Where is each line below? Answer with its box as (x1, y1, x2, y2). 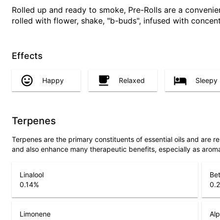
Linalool (20, 170, 44, 179)
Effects (12, 51, 43, 61)
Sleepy (195, 76, 218, 85)
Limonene (20, 209, 51, 218)
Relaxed (119, 76, 145, 85)
